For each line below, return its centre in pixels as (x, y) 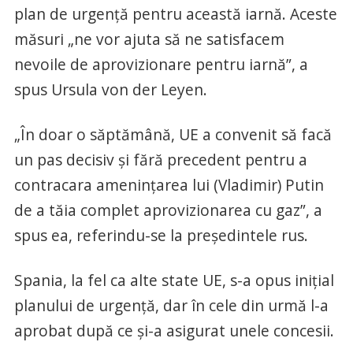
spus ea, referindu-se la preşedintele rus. (161, 236)
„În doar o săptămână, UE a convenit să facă (173, 135)
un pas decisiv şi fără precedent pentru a (160, 160)
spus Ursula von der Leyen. (110, 90)
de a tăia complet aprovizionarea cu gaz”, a (168, 210)
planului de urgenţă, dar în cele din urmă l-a (171, 306)
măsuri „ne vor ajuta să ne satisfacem (149, 39)
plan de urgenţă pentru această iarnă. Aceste (175, 14)
